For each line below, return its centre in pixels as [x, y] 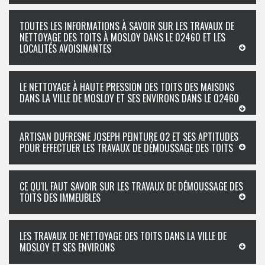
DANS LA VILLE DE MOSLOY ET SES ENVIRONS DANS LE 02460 [129, 98]
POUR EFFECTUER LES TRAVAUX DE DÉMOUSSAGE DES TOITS [126, 148]
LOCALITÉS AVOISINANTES [65, 49]
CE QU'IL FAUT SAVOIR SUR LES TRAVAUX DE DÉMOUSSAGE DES [131, 186]
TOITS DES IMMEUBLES [60, 198]
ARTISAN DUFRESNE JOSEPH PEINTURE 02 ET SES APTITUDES [129, 137]
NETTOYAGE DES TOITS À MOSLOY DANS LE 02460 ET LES [122, 37]
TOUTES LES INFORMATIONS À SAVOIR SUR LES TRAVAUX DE [127, 26]
